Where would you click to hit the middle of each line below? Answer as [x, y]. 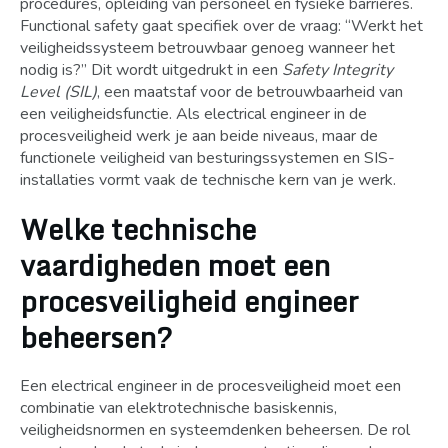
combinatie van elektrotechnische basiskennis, [178, 408]
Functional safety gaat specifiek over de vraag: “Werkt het [221, 26]
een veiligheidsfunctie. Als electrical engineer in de [193, 114]
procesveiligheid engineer [189, 301]
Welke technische [138, 229]
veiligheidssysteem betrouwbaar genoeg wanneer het [207, 48]
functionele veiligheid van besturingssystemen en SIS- [207, 158]
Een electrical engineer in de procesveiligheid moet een [210, 386]
